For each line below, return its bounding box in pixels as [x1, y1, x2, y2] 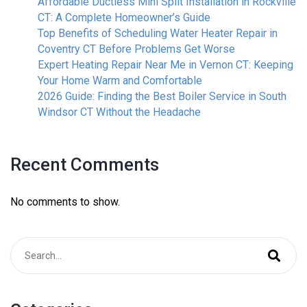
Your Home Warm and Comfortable [38, 73, 202, 87]
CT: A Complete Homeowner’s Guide [38, 10, 210, 24]
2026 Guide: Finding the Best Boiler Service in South [38, 89, 286, 103]
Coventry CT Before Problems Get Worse [38, 42, 235, 56]
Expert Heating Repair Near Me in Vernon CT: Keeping [38, 58, 293, 71]
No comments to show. [10, 195, 120, 208]
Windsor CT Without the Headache [38, 105, 201, 119]
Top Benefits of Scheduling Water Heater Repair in [38, 26, 278, 40]
